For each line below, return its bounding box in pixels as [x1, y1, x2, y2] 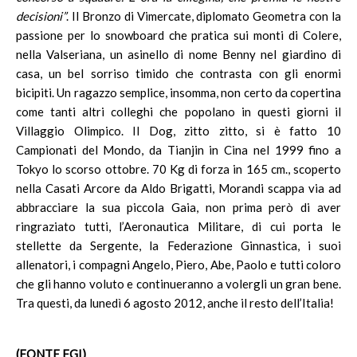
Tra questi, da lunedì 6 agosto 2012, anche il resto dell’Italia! [16, 296, 334, 310]
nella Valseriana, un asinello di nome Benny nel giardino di [16, 47, 341, 61]
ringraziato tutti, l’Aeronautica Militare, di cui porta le [16, 219, 341, 233]
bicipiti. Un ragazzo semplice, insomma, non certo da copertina [16, 85, 341, 100]
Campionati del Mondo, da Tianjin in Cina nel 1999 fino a [16, 143, 341, 157]
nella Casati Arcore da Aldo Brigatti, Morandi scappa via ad [16, 181, 341, 195]
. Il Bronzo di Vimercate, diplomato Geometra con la [66, 9, 341, 23]
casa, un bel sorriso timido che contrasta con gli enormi [16, 66, 341, 80]
